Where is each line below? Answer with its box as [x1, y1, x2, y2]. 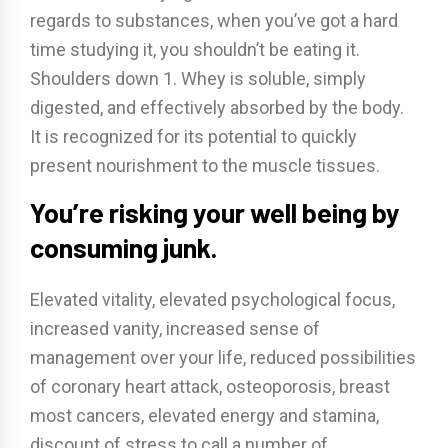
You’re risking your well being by [30, 196, 400, 228]
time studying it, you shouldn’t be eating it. [30, 39, 360, 60]
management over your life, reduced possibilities [30, 347, 416, 368]
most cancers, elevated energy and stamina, [30, 405, 379, 426]
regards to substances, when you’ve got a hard [30, 10, 398, 31]
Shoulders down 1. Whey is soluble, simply [30, 68, 366, 89]
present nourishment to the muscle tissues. [30, 155, 380, 176]
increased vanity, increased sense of [30, 318, 320, 339]
